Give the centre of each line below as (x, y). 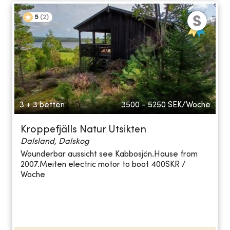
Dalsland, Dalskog (55, 141)
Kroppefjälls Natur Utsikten (83, 130)
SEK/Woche (189, 105)
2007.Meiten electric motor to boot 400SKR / (103, 165)
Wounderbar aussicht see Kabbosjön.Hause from (109, 155)
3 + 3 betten (42, 105)
